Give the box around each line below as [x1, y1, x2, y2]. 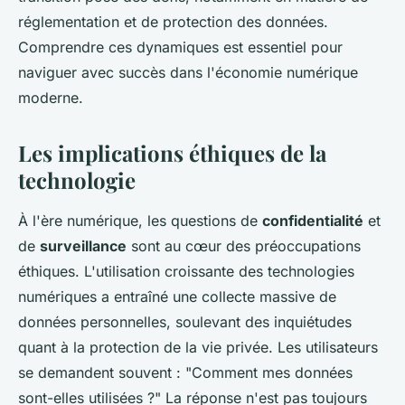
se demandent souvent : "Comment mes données [18, 363, 353, 382]
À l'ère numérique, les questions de [18, 212, 262, 231]
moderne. [18, 89, 83, 108]
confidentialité [262, 212, 363, 231]
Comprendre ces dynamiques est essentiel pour [18, 38, 343, 57]
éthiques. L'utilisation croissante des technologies [18, 262, 354, 281]
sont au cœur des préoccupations [127, 237, 361, 256]
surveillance [40, 237, 127, 256]
